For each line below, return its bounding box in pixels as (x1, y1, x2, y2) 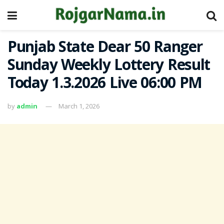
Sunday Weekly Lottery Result (7, 54, 210, 79)
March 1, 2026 (58, 101, 99, 110)
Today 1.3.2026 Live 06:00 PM (7, 72, 202, 97)
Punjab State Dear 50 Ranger (7, 36, 202, 61)
